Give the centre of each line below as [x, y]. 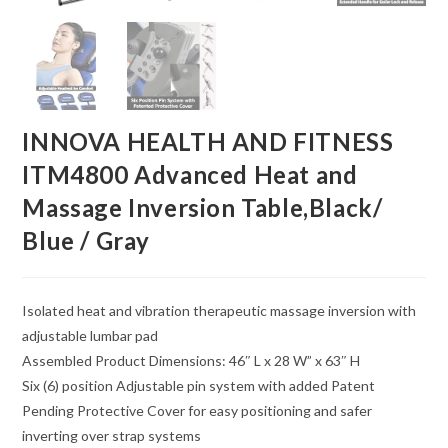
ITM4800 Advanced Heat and [190, 175]
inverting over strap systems [112, 436]
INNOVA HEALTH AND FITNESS [208, 142]
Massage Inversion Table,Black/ [202, 208]
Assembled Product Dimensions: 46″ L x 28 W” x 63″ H [191, 361]
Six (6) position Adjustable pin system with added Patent [199, 386]
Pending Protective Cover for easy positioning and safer [197, 411]
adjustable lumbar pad [90, 336]
